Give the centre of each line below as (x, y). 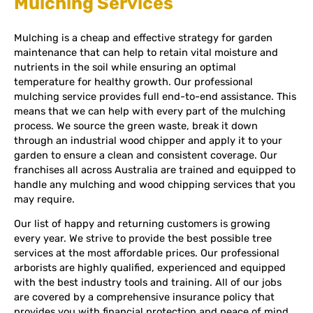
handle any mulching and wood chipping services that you (155, 184)
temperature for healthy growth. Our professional (133, 81)
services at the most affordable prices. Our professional (147, 253)
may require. (44, 199)
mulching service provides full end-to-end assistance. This (155, 96)
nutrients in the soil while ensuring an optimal (125, 67)
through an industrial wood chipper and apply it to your (148, 140)
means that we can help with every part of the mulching (150, 111)
